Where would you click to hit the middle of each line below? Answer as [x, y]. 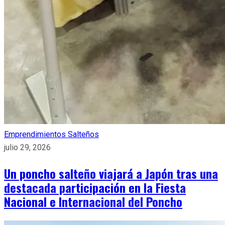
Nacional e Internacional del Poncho [93, 201]
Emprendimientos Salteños [51, 134]
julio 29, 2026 [27, 147]
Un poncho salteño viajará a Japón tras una [111, 173]
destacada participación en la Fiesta [95, 187]
